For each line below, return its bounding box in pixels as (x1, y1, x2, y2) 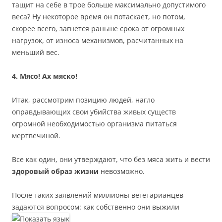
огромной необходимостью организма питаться (12, 119, 177, 129)
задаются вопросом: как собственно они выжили (12, 202, 179, 212)
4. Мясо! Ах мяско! (12, 71, 77, 81)
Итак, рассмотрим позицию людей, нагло (12, 95, 155, 105)
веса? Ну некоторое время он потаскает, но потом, (12, 12, 185, 22)
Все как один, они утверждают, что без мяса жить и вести (12, 155, 210, 165)
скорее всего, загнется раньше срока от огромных (12, 24, 184, 34)
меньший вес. (12, 48, 59, 57)
